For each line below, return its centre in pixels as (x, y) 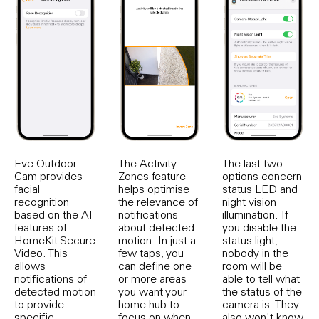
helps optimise (154, 188)
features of (41, 227)
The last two (252, 163)
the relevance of (158, 201)
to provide (39, 304)
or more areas (152, 278)
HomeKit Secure (55, 240)
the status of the (262, 291)
